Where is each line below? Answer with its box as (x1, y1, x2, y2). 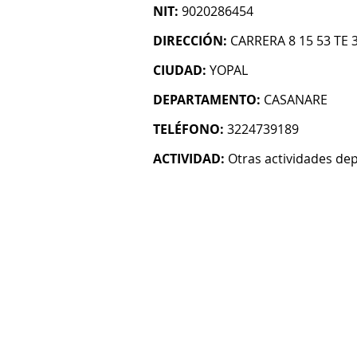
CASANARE (264, 91, 328, 108)
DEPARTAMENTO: (153, 91, 261, 108)
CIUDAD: (153, 61, 206, 79)
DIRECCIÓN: (153, 32, 227, 49)
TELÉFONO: (153, 120, 224, 138)
